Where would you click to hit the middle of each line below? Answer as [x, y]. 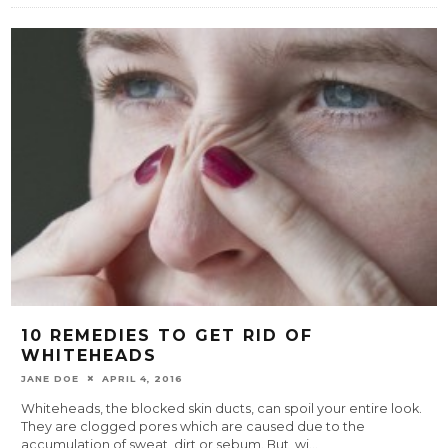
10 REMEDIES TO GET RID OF [167, 335]
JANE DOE [50, 378]
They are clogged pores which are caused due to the [193, 426]
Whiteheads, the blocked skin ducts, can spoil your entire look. [222, 408]
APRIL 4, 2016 [143, 378]
